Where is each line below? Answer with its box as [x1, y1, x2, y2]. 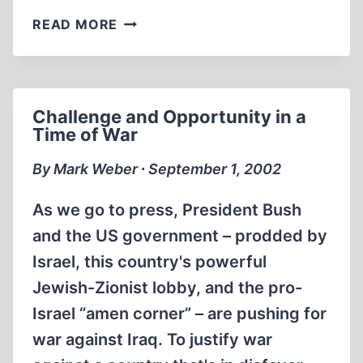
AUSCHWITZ [117, 113, 205, 129]
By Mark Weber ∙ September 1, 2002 [32, 160, 281, 177]
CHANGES [117, 52, 186, 68]
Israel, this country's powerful [32, 252, 267, 271]
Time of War [32, 124, 138, 145]
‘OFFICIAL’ [117, 32, 188, 48]
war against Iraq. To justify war [32, 330, 272, 349]
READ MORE [32, 16, 118, 32]
